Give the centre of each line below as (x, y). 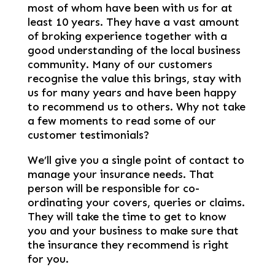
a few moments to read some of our (122, 121)
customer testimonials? (88, 135)
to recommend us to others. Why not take (136, 107)
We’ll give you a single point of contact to (136, 160)
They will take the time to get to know (127, 216)
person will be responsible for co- (113, 188)
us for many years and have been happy (132, 92)
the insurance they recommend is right (128, 245)
